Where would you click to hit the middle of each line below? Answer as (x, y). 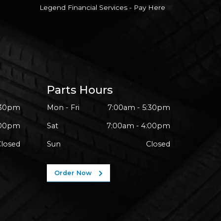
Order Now (74, 173)
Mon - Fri (63, 108)
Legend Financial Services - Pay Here (102, 7)
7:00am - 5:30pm (139, 108)
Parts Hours (80, 90)
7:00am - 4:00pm (138, 126)
